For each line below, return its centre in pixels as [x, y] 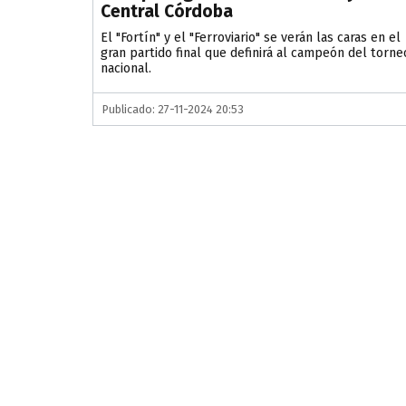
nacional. [126, 69]
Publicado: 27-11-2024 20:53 [173, 110]
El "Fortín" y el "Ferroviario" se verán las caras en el [251, 38]
